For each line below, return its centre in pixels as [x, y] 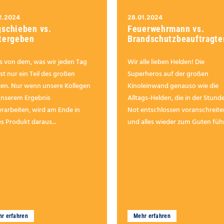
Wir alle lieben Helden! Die [166, 62]
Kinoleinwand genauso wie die [173, 86]
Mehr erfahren [152, 216]
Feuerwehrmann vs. [166, 29]
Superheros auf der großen [168, 74]
